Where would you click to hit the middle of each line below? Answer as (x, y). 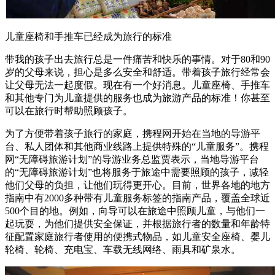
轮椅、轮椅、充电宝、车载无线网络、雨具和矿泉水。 (123, 249)
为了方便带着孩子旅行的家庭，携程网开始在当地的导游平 (133, 133)
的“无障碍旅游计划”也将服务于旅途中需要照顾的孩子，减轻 (137, 172)
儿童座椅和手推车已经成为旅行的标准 (88, 36)
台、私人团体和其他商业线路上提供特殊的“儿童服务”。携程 (137, 146)
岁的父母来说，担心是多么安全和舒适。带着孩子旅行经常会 (137, 72)
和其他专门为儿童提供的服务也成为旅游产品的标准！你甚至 (137, 98)
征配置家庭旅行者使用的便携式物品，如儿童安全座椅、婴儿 (137, 236)
